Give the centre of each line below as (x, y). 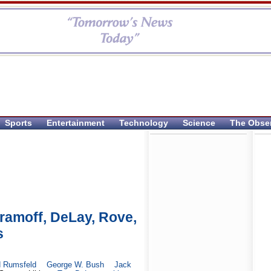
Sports (18, 123)
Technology (144, 123)
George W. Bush (75, 265)
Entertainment (76, 123)
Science (199, 123)
